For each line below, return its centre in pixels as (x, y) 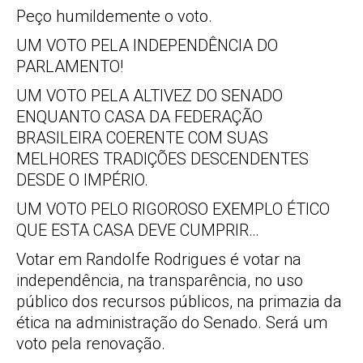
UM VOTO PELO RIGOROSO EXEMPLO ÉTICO (173, 209)
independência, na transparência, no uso (160, 280)
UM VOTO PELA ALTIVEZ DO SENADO (149, 96)
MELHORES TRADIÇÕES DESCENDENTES (162, 159)
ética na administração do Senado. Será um (172, 322)
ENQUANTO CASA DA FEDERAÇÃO (139, 117)
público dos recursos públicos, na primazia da (179, 301)
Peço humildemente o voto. (114, 16)
